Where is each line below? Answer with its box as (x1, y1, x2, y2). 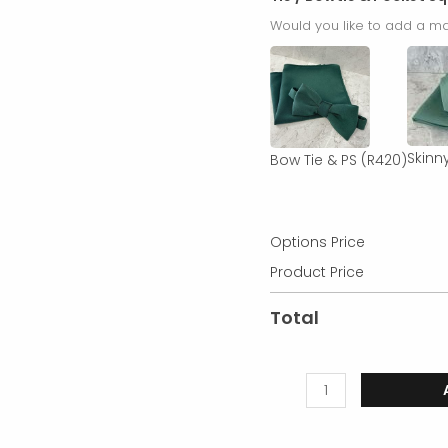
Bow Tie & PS (270, 149, 358, 170)
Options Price (270, 231, 366, 252)
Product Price (270, 261, 365, 282)
